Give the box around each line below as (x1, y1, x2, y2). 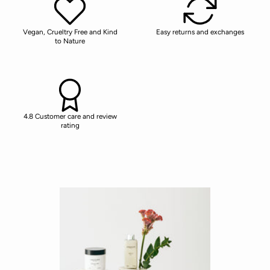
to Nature (55, 36, 85, 45)
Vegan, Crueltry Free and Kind (22, 27, 118, 36)
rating (60, 121, 80, 130)
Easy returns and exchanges (156, 27, 244, 36)
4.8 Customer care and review (23, 111, 117, 121)
